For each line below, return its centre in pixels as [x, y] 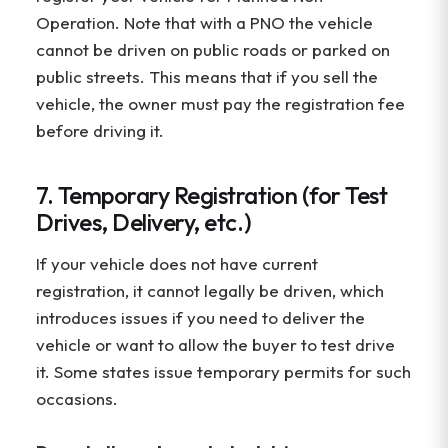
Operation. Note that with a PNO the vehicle [204, 23]
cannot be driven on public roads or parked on [213, 50]
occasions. [77, 398]
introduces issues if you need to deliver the [200, 317]
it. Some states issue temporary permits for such [223, 371]
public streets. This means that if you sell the [207, 77]
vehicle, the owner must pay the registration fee [220, 104]
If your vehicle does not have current [177, 263]
